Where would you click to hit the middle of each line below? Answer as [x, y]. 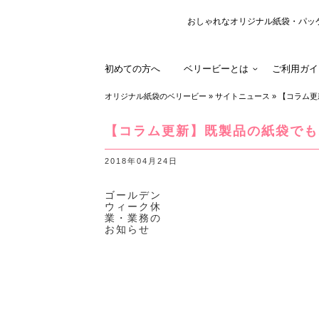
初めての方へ [132, 68]
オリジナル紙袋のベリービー [156, 96]
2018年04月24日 [142, 161]
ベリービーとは [216, 68]
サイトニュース [242, 96]
